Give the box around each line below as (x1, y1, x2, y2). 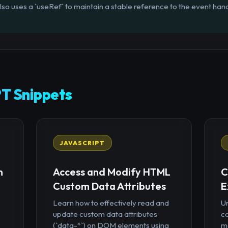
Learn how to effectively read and (52, 197, 169, 208)
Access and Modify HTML (52, 165, 170, 178)
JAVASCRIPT (60, 138, 105, 147)
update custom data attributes (52, 209, 157, 219)
